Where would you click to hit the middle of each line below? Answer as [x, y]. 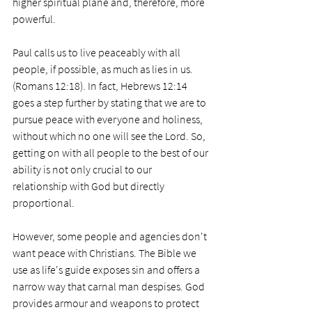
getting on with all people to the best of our [111, 153]
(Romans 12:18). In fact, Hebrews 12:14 [101, 86]
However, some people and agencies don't [111, 236]
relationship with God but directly [89, 186]
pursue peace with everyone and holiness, [109, 119]
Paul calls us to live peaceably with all [97, 53]
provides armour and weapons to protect [107, 303]
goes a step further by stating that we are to [110, 103]
